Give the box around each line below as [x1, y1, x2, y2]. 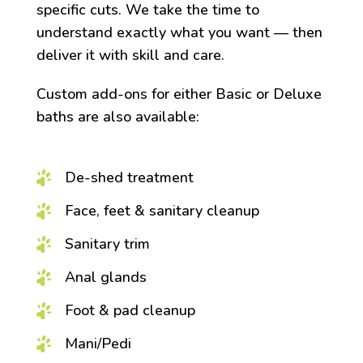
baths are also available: [36, 107, 199, 127]
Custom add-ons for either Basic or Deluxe [36, 84, 322, 105]
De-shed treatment [64, 168, 194, 188]
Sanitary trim [64, 234, 150, 254]
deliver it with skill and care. [36, 45, 224, 66]
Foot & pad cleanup [64, 301, 195, 321]
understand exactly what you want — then [36, 23, 322, 43]
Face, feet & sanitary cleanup [64, 201, 259, 221]
